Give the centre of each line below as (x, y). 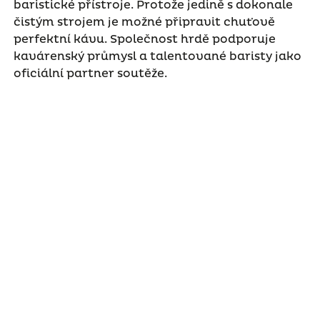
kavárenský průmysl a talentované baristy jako (157, 56)
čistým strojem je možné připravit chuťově (144, 22)
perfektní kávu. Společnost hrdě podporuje (144, 39)
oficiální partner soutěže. (91, 73)
